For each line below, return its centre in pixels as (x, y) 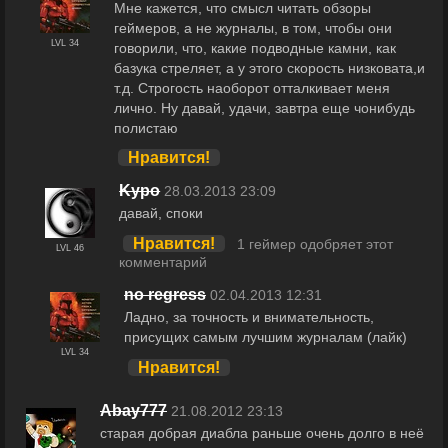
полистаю (146, 127)
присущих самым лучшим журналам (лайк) (265, 336)
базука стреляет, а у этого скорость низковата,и (270, 67)
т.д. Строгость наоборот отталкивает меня (252, 87)
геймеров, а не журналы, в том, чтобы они (253, 27)
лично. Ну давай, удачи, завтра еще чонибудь (265, 107)
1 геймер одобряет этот (315, 245)
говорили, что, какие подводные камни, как (255, 47)
